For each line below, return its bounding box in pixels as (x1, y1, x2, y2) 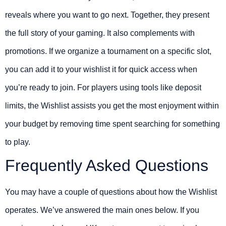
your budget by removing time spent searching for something (5, 120, 220, 129)
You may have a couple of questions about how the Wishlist (5, 188, 217, 197)
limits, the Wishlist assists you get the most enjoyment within (5, 101, 219, 110)
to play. (5, 138, 30, 147)
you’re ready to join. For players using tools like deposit (5, 83, 201, 92)
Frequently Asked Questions (5, 156, 208, 175)
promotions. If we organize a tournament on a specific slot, (5, 47, 211, 56)
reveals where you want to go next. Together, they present (5, 11, 209, 20)
